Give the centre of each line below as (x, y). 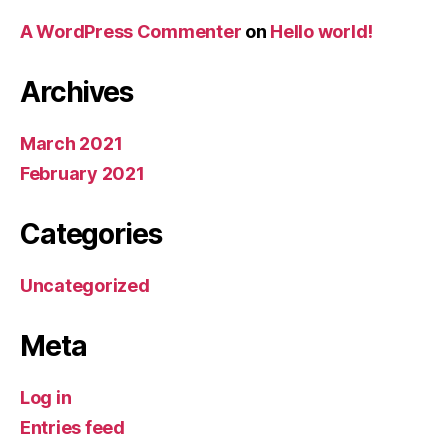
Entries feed (72, 427)
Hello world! (322, 31)
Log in (46, 397)
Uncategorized (85, 285)
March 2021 (71, 143)
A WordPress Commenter (131, 31)
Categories (91, 233)
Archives (76, 91)
